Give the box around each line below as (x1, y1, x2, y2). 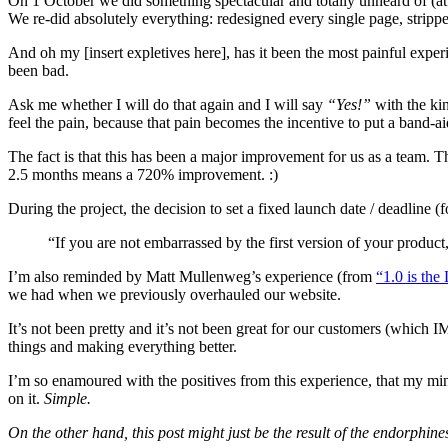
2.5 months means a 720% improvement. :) (8, 166, 278, 184)
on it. (8, 390, 44, 408)
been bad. (8, 62, 69, 80)
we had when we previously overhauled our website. (8, 286, 341, 304)
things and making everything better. (8, 338, 237, 356)
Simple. (44, 390, 91, 408)
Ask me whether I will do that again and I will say (8, 96, 327, 114)
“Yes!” (327, 96, 371, 114)
